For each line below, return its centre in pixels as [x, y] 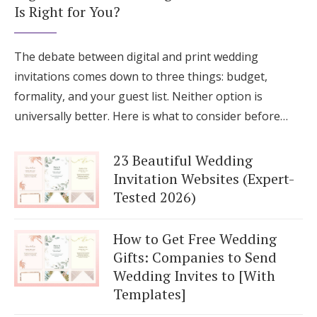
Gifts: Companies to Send [195, 257]
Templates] [150, 294]
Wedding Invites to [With [194, 275]
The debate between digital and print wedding [136, 56]
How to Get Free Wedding [195, 238]
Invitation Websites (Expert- [204, 178]
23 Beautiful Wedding [183, 160]
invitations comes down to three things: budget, [141, 76]
